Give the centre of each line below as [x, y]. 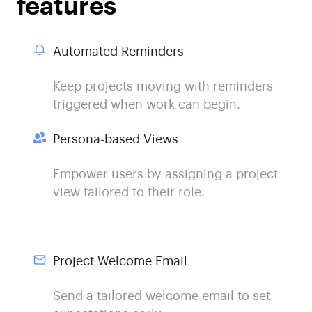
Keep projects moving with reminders [163, 85]
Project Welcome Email [120, 260]
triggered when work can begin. [146, 103]
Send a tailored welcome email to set [161, 295]
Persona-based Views [115, 138]
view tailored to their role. [128, 190]
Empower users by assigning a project [165, 172]
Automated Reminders [118, 50]
